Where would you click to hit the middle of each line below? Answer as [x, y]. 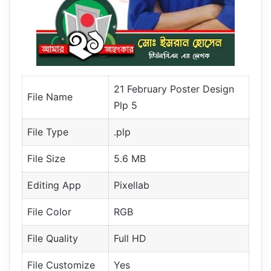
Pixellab [132, 185]
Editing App [54, 185]
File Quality [53, 238]
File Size [46, 158]
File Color [49, 211]
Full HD [130, 238]
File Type [48, 132]
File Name [50, 96]
